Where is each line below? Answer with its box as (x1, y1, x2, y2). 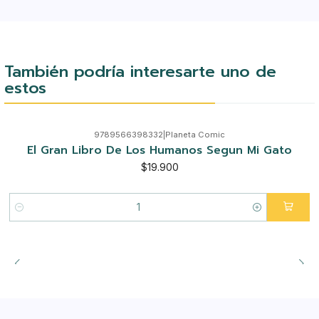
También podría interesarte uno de (4, 58, 276, 83)
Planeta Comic (165, 129, 225, 140)
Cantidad (9, 209, 51, 221)
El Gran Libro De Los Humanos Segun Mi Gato (27, 142, 292, 159)
